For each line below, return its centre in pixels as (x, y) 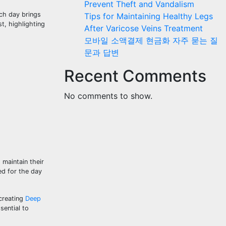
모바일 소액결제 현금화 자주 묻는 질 (151, 40)
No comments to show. (108, 96)
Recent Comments (135, 76)
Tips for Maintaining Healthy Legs (149, 16)
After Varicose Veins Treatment (144, 28)
